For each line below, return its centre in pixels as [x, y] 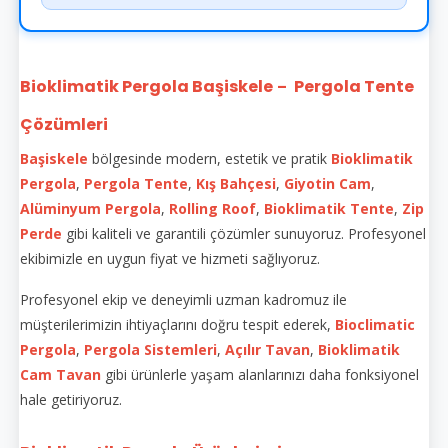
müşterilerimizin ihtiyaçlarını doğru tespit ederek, [177, 324]
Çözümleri [64, 124]
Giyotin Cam [327, 183]
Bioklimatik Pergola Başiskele [146, 86]
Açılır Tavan [267, 349]
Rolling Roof [212, 208]
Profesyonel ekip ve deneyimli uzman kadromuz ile [183, 299]
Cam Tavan [60, 374]
